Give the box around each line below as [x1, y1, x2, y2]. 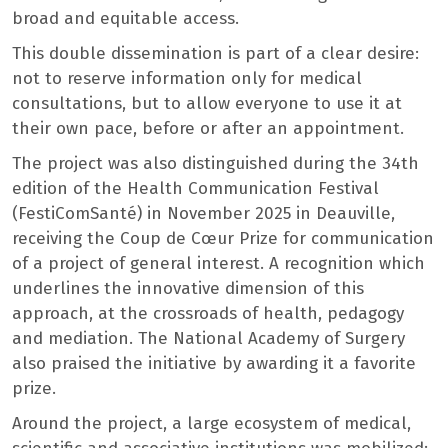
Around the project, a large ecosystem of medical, [12, 413, 411, 435]
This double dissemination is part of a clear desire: [12, 43, 419, 65]
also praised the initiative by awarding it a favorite [12, 353, 416, 375]
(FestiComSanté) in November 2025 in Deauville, [12, 203, 395, 225]
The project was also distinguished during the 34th [12, 153, 419, 175]
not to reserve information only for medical [12, 68, 362, 90]
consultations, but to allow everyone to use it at [12, 93, 402, 115]
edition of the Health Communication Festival [12, 178, 379, 200]
